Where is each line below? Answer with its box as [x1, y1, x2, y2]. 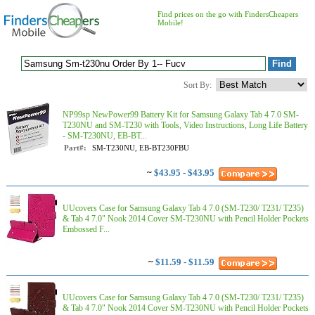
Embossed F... [63, 224, 110, 234]
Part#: [64, 143, 86, 152]
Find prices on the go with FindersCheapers [157, 10, 298, 18]
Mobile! [157, 18, 184, 27]
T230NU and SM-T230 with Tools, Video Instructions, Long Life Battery [63, 120, 308, 130]
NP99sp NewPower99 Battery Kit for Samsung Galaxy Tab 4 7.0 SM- [63, 110, 299, 120]
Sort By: [184, 80, 212, 90]
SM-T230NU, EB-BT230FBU [92, 143, 189, 152]
